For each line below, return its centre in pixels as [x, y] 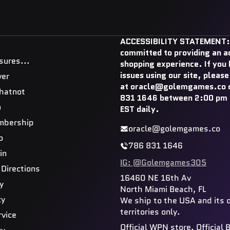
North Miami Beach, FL [163, 189]
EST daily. [140, 109]
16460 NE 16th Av [156, 178]
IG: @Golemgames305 [163, 162]
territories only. [150, 212]
